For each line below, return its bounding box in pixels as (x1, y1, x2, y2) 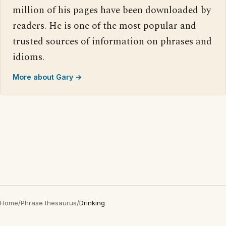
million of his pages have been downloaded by (13, 3, 211, 18)
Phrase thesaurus (21, 199, 77, 207)
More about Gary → (13, 73, 82, 81)
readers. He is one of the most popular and (13, 19, 196, 33)
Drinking (79, 199, 105, 207)
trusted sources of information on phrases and (13, 34, 212, 49)
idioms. (13, 50, 44, 65)
